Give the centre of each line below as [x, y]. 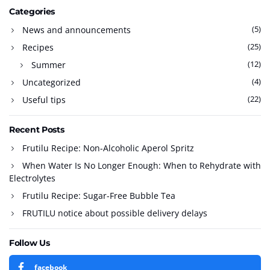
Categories [32, 12]
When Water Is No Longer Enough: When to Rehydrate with [142, 166]
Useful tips [44, 100]
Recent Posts [37, 130]
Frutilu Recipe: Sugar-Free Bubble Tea [99, 196]
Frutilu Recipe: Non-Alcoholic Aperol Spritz [108, 148]
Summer [49, 65]
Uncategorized [52, 83]
